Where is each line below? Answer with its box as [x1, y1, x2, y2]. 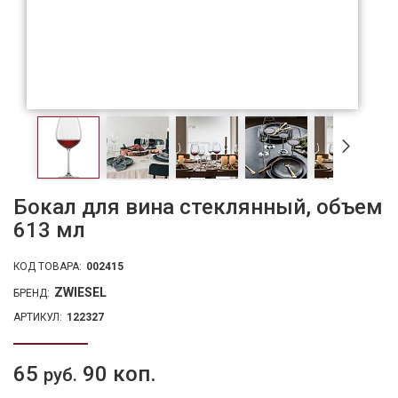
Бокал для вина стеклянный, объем [13, 195, 383, 220]
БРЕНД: [13, 287, 50, 300]
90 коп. [77, 362, 156, 387]
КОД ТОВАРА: [13, 260, 82, 274]
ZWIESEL [54, 285, 107, 300]
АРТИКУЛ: [13, 311, 62, 324]
